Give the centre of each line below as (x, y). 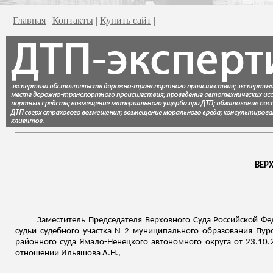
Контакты (73, 20)
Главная (29, 20)
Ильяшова (81, 253)
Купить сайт (126, 20)
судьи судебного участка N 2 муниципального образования (136, 231)
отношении (38, 253)
